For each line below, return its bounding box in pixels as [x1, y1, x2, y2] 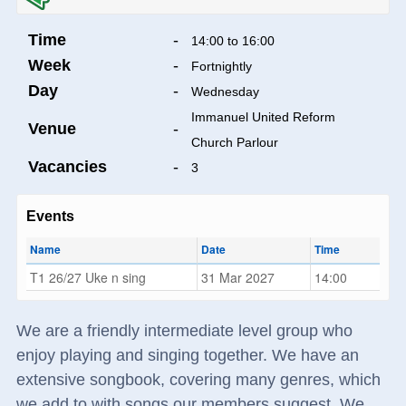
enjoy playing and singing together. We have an [15, 346, 359, 365]
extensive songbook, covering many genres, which [15, 371, 381, 390]
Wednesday [190, 84, 259, 100]
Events [25, 208, 74, 225]
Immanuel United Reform [190, 110, 335, 125]
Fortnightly [190, 59, 252, 74]
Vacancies [27, 158, 107, 177]
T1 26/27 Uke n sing [29, 268, 146, 287]
